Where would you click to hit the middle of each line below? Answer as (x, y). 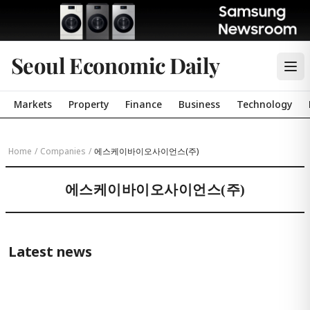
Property (89, 104)
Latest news (50, 252)
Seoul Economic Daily (116, 65)
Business (199, 104)
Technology (264, 104)
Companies (63, 151)
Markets (33, 104)
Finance (144, 104)
